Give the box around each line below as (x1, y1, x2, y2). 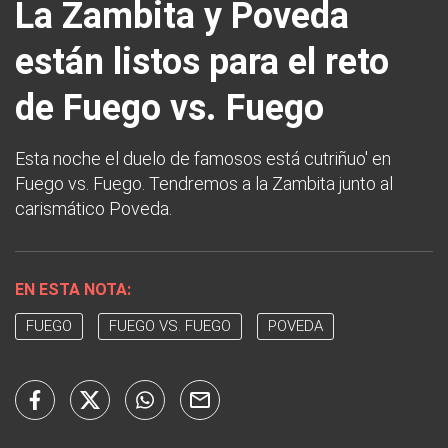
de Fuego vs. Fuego (15, 87, 324, 129)
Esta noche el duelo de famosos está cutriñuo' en (15, 148, 391, 169)
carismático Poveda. (15, 198, 172, 219)
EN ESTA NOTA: (15, 280, 131, 299)
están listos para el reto (15, 41, 389, 83)
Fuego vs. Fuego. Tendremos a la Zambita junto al (15, 173, 393, 194)
